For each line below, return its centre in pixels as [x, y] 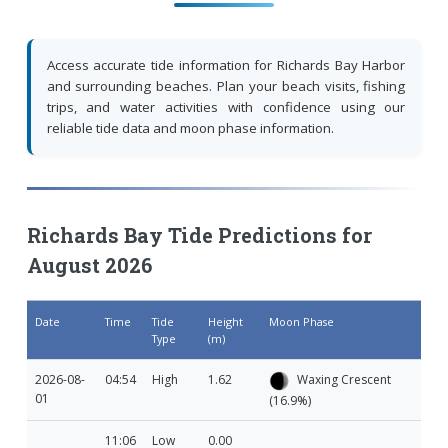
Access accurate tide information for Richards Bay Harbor [226, 64]
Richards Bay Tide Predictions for [199, 234]
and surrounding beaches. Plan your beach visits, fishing [226, 85]
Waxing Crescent [342, 379]
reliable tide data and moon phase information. [190, 127]
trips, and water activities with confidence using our [226, 106]
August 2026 [89, 264]
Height [225, 321]
